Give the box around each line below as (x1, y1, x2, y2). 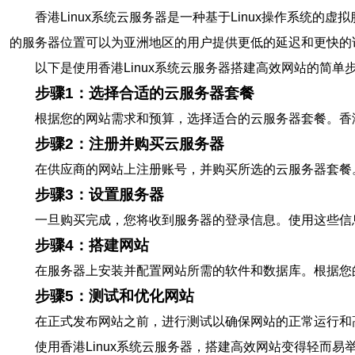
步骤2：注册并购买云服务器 (35, 136, 224, 152)
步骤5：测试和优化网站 (35, 288, 194, 304)
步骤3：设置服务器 (35, 186, 164, 203)
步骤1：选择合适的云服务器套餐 (35, 85, 254, 101)
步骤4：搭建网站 (35, 237, 149, 254)
